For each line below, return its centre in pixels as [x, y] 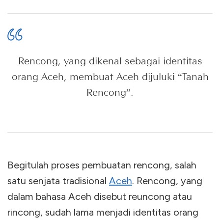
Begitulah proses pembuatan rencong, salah [102, 165]
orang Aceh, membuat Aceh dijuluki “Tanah [110, 76]
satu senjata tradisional [58, 180]
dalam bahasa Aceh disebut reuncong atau [100, 196]
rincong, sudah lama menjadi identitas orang [103, 212]
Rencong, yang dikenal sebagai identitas [110, 61]
